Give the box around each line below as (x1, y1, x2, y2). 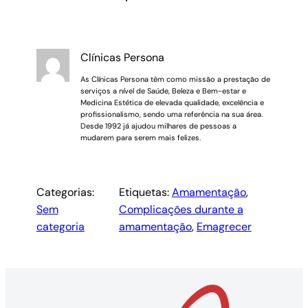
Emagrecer (196, 219, 252, 234)
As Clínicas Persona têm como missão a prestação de (80, 74, 270, 85)
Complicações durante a (118, 202, 243, 217)
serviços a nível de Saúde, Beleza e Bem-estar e (80, 86, 246, 96)
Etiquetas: (118, 185, 172, 200)
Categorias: (36, 185, 94, 200)
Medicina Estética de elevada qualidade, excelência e (80, 98, 264, 108)
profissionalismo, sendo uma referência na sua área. (80, 109, 263, 120)
